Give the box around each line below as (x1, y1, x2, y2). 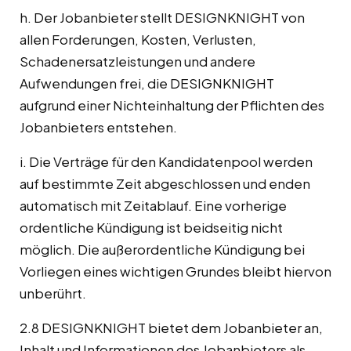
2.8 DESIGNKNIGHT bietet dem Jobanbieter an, (20, 319, 323, 337)
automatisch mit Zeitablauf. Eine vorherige (20, 197, 287, 215)
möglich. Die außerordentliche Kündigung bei (20, 241, 305, 259)
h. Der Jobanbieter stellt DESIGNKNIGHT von (20, 9, 305, 27)
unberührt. (20, 284, 86, 302)
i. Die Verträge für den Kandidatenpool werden (20, 153, 313, 171)
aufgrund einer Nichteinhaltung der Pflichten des (20, 96, 324, 114)
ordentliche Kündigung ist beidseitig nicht (20, 219, 283, 237)
